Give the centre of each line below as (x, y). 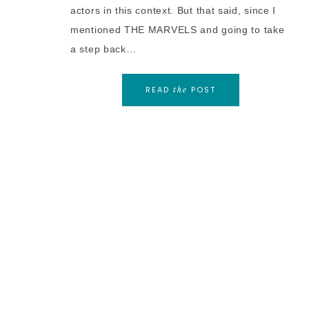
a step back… (103, 49)
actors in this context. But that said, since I (173, 10)
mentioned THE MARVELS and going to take (178, 30)
